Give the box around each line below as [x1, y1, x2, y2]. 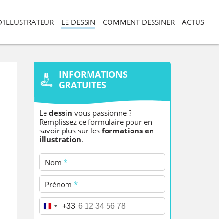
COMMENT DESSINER [103, 17, 175, 27]
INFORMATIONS [58, 68, 128, 80]
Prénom [44, 179, 74, 189]
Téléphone [44, 201, 82, 211]
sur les [77, 126, 102, 135]
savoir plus [39, 126, 76, 135]
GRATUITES [58, 79, 106, 90]
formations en [101, 126, 154, 135]
